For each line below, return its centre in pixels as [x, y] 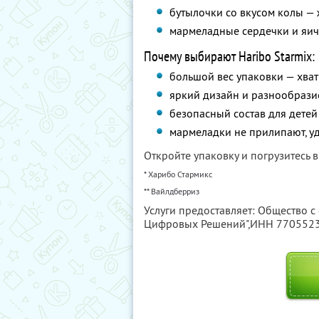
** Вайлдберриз [172, 191]
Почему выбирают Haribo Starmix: [229, 56]
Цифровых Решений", [197, 224]
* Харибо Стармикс [178, 174]
